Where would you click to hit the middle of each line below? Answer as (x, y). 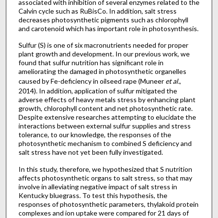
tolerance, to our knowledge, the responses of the (95, 135)
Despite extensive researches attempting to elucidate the (107, 117)
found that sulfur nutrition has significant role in (91, 63)
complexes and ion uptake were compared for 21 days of (103, 213)
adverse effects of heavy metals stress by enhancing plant (107, 100)
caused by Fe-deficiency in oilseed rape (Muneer (91, 81)
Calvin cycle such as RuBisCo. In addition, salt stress (97, 11)
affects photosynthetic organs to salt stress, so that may (105, 178)
